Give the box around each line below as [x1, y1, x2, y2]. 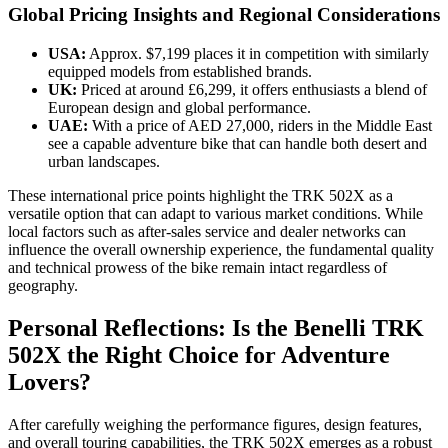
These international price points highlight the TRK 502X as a [8, 186, 393, 204]
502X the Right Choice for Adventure [8, 341, 390, 368]
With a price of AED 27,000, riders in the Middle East [88, 116, 432, 134]
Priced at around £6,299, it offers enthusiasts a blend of [77, 80, 427, 98]
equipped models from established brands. [48, 62, 312, 80]
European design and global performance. [48, 98, 311, 116]
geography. [8, 276, 78, 294]
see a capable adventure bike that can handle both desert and [48, 134, 427, 152]
